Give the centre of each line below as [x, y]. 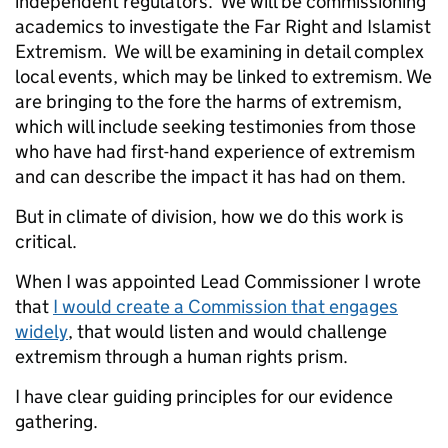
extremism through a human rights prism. [181, 357]
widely [41, 332]
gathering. [60, 422]
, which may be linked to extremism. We [272, 77]
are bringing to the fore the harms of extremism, [208, 102]
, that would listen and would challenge [227, 332]
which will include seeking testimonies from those [215, 127]
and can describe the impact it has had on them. [210, 177]
